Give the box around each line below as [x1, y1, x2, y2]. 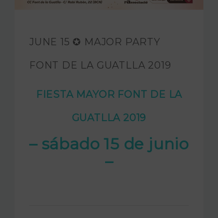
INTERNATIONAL [12, 27, 77, 36]
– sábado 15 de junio [29, 134, 189, 153]
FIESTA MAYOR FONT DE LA [36, 88, 182, 100]
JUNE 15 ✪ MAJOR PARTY [29, 36, 161, 48]
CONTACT [38, 55, 75, 64]
